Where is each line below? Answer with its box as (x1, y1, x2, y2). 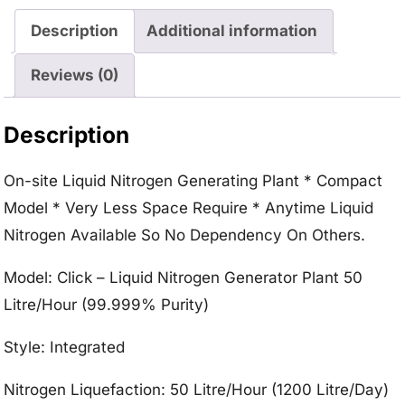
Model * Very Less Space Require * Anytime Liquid (4, 198, 374, 217)
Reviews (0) (31, 66, 119, 85)
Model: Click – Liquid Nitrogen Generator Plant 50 (4, 268, 363, 287)
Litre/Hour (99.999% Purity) (4, 295, 210, 314)
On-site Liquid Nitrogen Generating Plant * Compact (4, 171, 383, 190)
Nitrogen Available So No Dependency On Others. (4, 225, 366, 244)
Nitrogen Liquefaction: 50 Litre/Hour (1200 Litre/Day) (4, 380, 390, 399)
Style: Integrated (4, 337, 126, 356)
